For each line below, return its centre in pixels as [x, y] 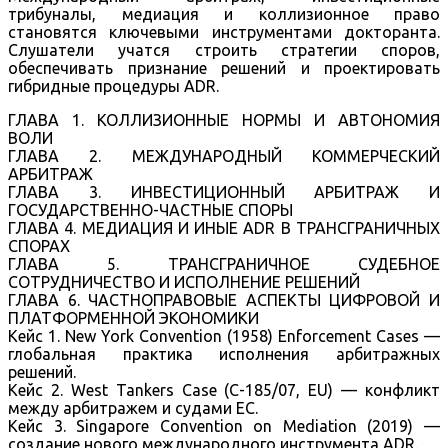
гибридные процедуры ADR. [113, 85]
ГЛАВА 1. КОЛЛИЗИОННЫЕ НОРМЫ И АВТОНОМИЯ [224, 119]
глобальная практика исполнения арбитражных [224, 353]
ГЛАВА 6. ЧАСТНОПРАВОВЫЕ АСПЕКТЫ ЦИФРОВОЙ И [224, 299]
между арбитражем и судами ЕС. [133, 407]
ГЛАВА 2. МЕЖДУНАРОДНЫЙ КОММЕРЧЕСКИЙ [224, 155]
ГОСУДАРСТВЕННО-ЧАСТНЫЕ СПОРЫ [150, 209]
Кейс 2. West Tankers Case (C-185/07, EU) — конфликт [224, 389]
